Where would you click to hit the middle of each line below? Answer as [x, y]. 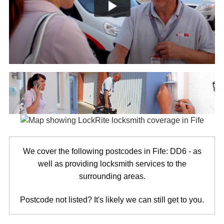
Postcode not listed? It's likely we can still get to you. [112, 200]
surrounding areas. [112, 176]
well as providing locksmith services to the [112, 164]
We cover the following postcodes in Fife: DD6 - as [112, 151]
